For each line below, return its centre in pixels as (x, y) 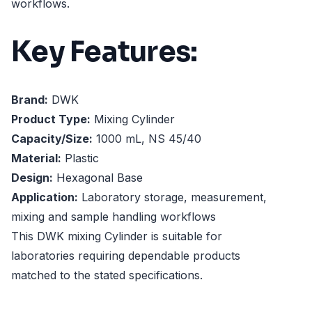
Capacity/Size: (52, 139)
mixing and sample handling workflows (114, 217)
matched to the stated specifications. (107, 275)
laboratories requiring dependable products (126, 256)
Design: (32, 178)
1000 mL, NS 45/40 (147, 139)
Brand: (30, 100)
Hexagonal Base (98, 178)
